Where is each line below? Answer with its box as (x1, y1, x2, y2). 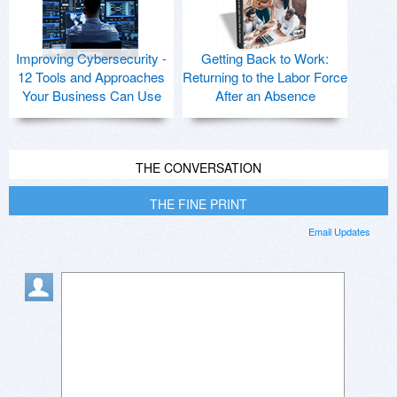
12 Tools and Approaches (18, 67, 165, 87)
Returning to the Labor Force (183, 67, 347, 87)
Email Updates (308, 224, 370, 239)
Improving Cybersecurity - (16, 49, 167, 68)
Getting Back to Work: (201, 49, 329, 68)
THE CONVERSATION (136, 159, 261, 177)
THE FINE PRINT (150, 195, 247, 214)
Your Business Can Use (21, 86, 161, 105)
